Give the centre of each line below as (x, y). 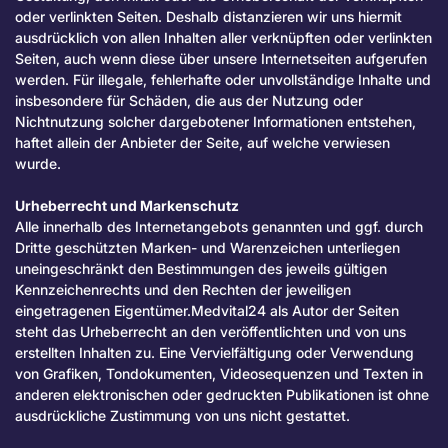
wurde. (38, 164)
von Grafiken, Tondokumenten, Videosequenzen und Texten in (219, 374)
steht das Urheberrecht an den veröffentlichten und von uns (210, 332)
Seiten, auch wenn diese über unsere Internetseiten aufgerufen (221, 59)
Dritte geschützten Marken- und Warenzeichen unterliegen (207, 248)
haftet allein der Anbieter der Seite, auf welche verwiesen (202, 143)
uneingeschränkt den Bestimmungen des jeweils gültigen (201, 269)
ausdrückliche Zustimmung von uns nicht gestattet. (182, 416)
